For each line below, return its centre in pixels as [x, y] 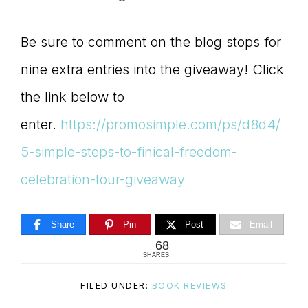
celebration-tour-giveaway [103, 180]
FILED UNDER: [116, 286]
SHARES [156, 255]
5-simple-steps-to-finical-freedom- [129, 152]
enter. [41, 125]
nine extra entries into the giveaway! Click [152, 70]
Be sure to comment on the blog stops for [151, 42]
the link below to [73, 97]
